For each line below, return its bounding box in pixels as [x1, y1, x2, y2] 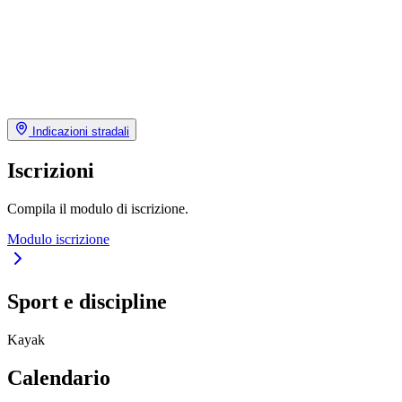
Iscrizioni [7, 158, 94, 182]
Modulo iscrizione [7, 231, 109, 247]
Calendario [7, 366, 110, 390]
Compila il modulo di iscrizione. [7, 200, 188, 216]
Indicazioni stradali [29, 124, 129, 138]
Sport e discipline [7, 290, 167, 314]
